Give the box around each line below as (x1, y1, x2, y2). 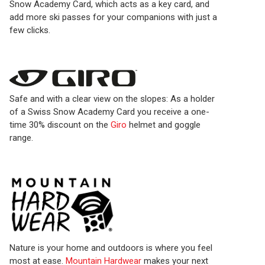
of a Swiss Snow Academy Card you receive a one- (9, 106, 209, 117)
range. (9, 132, 33, 143)
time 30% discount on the (9, 119, 111, 130)
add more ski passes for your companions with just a (9, 12, 217, 23)
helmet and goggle (127, 119, 201, 130)
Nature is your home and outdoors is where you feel (9, 242, 212, 253)
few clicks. (9, 25, 50, 36)
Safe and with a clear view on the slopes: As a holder (9, 93, 215, 104)
